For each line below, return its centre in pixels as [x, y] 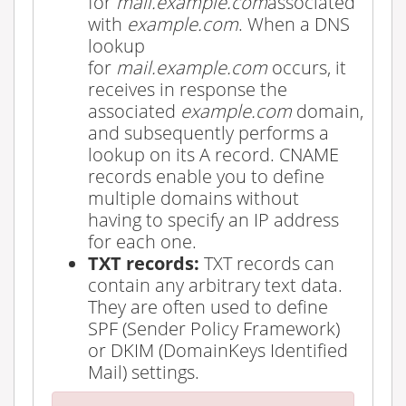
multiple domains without [193, 197]
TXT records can [267, 262]
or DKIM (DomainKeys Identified [218, 349]
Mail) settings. [144, 371]
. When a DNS [294, 23]
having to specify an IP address [213, 219]
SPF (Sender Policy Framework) [214, 328]
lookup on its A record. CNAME [213, 154]
